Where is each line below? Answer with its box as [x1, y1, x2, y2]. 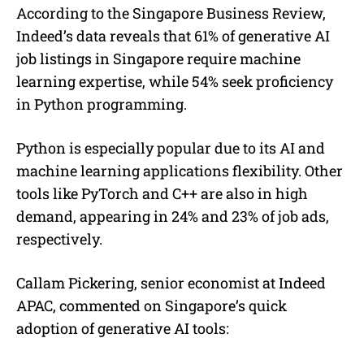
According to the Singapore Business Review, [16, 2, 326, 23]
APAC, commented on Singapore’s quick [16, 295, 287, 315]
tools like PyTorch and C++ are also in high [16, 183, 308, 203]
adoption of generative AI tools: [16, 318, 229, 338]
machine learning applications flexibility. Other [16, 160, 343, 180]
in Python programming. [16, 93, 187, 114]
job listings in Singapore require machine [16, 48, 301, 68]
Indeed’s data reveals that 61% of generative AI [16, 25, 330, 45]
